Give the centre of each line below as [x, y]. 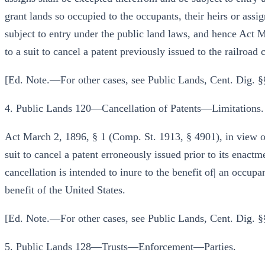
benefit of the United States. [65, 190]
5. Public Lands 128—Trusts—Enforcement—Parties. [120, 247]
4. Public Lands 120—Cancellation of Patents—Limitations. [134, 108]
